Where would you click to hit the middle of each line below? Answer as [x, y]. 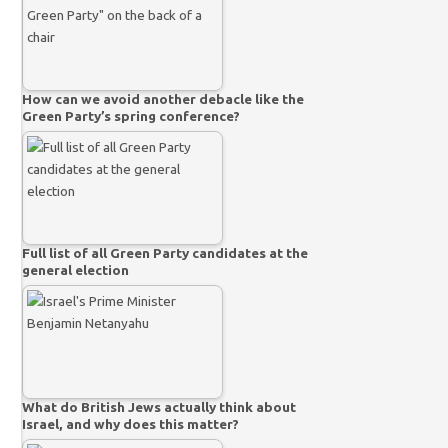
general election [76, 269]
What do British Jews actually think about [159, 406]
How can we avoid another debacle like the [163, 98]
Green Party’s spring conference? [131, 115]
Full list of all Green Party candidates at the [165, 252]
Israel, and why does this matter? [131, 423]
